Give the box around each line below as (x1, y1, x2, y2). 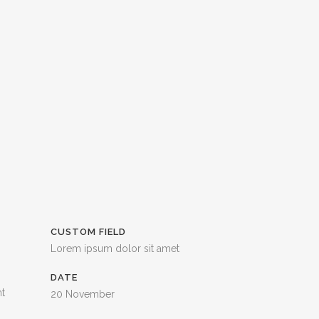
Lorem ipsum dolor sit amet (51, 243, 179, 254)
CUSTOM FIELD (51, 226, 126, 237)
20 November (51, 288, 115, 300)
